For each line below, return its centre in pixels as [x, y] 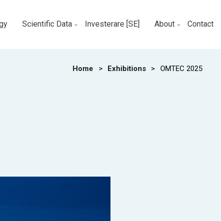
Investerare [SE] [112, 24]
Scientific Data [47, 24]
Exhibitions [127, 69]
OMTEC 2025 [181, 69]
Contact [201, 24]
